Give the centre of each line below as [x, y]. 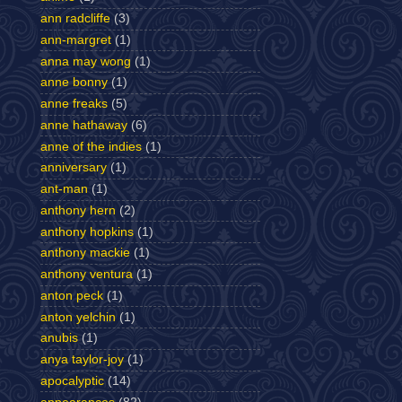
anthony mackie [85, 253]
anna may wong [86, 61]
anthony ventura [87, 275]
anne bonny [74, 83]
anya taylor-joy [82, 360]
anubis [59, 338]
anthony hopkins [87, 232]
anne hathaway [84, 125]
